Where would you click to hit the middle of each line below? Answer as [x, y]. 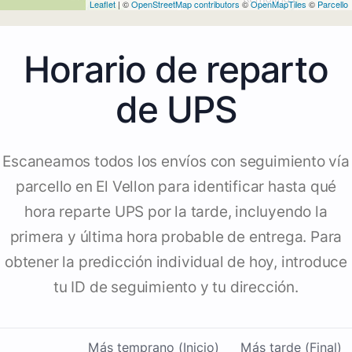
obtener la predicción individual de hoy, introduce [176, 262]
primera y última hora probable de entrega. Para [176, 237]
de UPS [176, 110]
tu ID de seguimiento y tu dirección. [176, 288]
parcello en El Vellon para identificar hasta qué [176, 187]
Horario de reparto [176, 70]
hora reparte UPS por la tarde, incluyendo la [176, 212]
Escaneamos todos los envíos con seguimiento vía [176, 162]
